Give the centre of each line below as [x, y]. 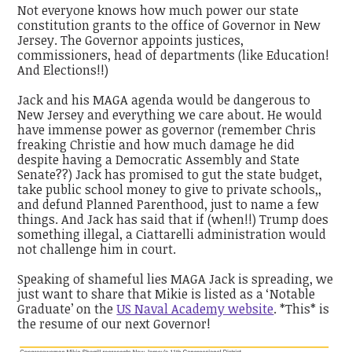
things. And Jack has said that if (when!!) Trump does [173, 219]
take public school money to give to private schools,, [170, 189]
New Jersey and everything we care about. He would [170, 114]
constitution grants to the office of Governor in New [169, 25]
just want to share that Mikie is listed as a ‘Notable [167, 294]
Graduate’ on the [67, 309]
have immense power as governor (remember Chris [167, 129]
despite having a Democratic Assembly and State [159, 159]
